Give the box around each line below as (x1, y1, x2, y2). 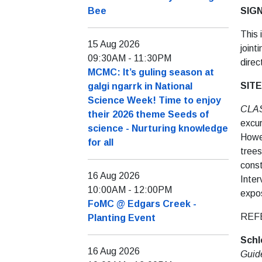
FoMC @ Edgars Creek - (88, 199, 196, 209)
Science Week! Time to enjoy (88, 95, 221, 105)
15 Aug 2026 (88, 39, 140, 49)
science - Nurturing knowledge (88, 123, 228, 133)
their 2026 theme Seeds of (88, 109, 209, 119)
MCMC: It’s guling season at (88, 67, 214, 77)
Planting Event (88, 213, 156, 223)
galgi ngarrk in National (88, 81, 192, 91)
